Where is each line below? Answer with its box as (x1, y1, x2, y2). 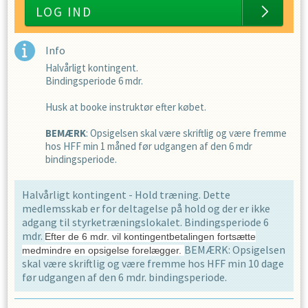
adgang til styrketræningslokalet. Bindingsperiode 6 (22, 215, 269, 230)
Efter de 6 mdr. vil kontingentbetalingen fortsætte (45, 231, 256, 243)
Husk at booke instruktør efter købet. (45, 100, 206, 114)
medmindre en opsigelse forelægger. (22, 245, 184, 256)
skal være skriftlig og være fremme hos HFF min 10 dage (22, 256, 284, 271)
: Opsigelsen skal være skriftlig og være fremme (86, 126, 287, 140)
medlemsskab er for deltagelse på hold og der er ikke (22, 201, 270, 216)
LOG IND (36, 3, 92, 21)
